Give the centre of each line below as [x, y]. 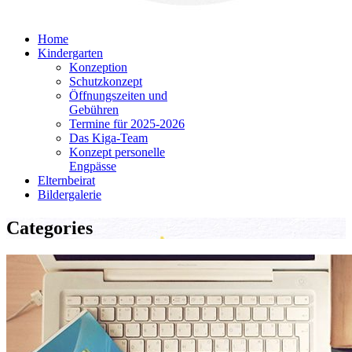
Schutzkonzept [106, 81]
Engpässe [93, 166]
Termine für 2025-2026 [127, 124]
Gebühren [94, 110]
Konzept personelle [117, 152]
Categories [49, 227]
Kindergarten [70, 53]
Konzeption [98, 67]
